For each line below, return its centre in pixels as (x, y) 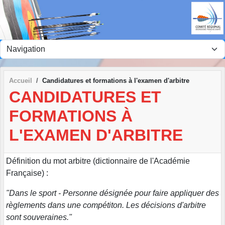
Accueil (21, 80)
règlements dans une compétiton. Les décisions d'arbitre (106, 205)
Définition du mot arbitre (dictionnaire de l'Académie (98, 161)
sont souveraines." (39, 217)
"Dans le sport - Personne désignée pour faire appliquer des (113, 193)
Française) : (27, 173)
